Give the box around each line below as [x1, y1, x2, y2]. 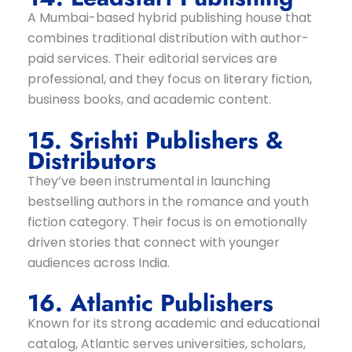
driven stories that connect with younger [27, 233, 280, 251]
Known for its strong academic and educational [27, 314, 320, 333]
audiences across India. [27, 253, 170, 272]
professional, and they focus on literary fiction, [27, 70, 312, 89]
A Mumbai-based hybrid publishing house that [27, 9, 312, 27]
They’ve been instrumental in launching [27, 171, 270, 190]
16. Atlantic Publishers [27, 286, 273, 321]
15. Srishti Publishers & [27, 123, 284, 157]
